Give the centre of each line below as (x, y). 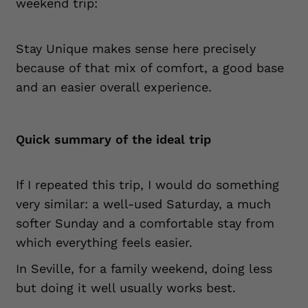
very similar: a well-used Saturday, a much (143, 204)
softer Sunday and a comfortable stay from (145, 223)
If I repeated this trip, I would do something (147, 185)
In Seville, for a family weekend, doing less (144, 268)
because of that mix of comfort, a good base (150, 68)
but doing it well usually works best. (126, 288)
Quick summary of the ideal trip (113, 139)
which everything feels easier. (104, 242)
